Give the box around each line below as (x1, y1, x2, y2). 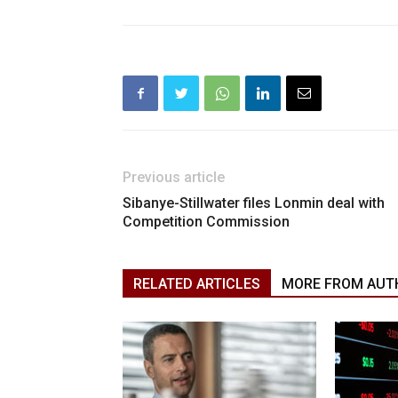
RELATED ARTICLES (133, 275, 260, 293)
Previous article (123, 169, 225, 187)
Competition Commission (123, 213, 290, 231)
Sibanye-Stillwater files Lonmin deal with (123, 195, 385, 212)
